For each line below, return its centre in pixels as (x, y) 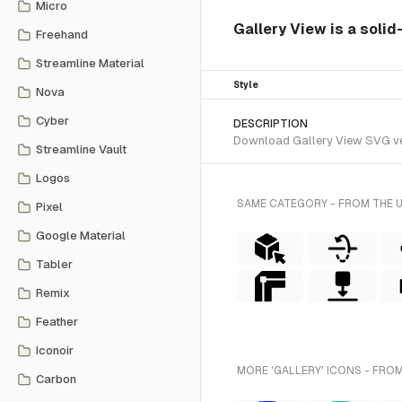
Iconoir (55, 350)
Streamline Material (90, 63)
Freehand (62, 35)
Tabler (54, 264)
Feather (57, 322)
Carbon (56, 379)
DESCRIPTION (271, 124)
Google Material (81, 236)
